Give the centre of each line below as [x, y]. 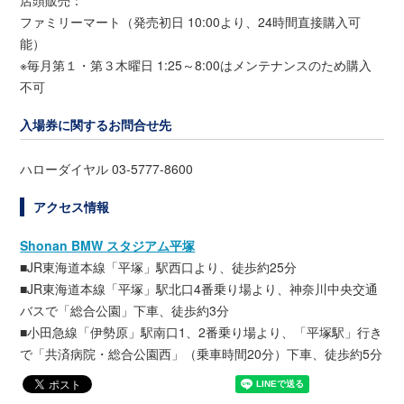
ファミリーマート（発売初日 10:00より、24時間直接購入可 [191, 21]
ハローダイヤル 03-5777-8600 [107, 168]
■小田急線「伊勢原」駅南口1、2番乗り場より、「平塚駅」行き [202, 331]
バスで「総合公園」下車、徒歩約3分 [125, 310]
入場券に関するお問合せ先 [96, 124]
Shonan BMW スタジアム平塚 [108, 245]
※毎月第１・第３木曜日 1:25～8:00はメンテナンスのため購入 [196, 64]
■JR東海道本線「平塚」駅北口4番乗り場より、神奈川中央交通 [199, 288]
